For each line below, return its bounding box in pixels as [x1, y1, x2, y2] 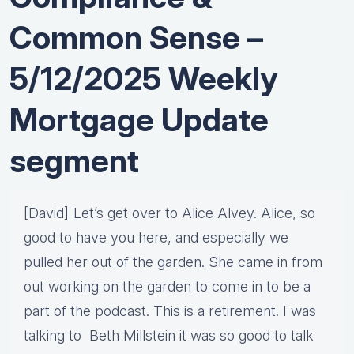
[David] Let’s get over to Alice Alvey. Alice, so [24, 205, 315, 222]
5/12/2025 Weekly [9, 59, 277, 99]
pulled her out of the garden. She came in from [24, 254, 322, 271]
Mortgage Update [9, 100, 269, 140]
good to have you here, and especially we [24, 229, 288, 247]
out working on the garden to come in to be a [24, 278, 311, 296]
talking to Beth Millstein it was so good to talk [24, 327, 314, 345]
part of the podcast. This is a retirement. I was [24, 303, 316, 320]
